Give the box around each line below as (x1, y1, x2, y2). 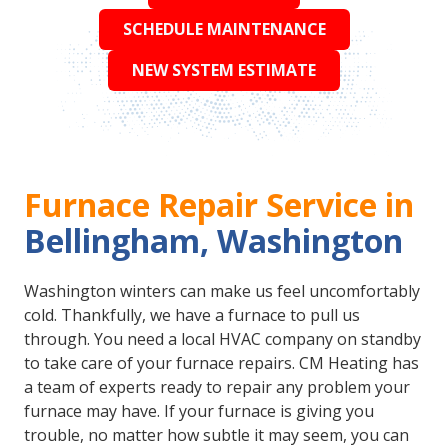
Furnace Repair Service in (24, 182, 422, 226)
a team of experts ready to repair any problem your (24, 375, 410, 398)
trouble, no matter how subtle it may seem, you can (24, 423, 409, 446)
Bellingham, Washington (24, 218, 403, 262)
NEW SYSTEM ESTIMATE (132, 59, 316, 82)
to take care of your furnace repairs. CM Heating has (24, 351, 419, 374)
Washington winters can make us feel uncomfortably (24, 279, 420, 302)
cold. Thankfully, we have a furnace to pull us (24, 303, 360, 326)
